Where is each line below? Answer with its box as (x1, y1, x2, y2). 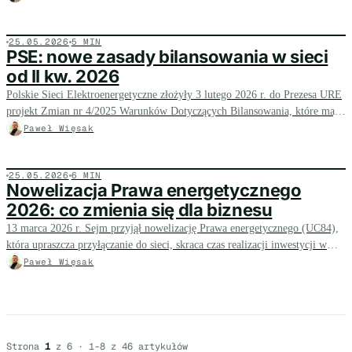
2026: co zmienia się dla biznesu (6, 200, 273, 220)
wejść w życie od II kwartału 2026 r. (6, 122, 169, 134)
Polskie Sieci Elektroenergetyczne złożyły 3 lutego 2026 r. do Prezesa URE (6, 89, 342, 101)
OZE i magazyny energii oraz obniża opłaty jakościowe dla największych (6, 255, 332, 267)
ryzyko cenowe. (6, 5, 76, 16)
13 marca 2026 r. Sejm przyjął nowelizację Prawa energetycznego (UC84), (6, 222, 339, 234)
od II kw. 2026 (6, 66, 119, 86)
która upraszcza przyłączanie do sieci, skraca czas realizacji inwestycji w (6, 239, 327, 251)
